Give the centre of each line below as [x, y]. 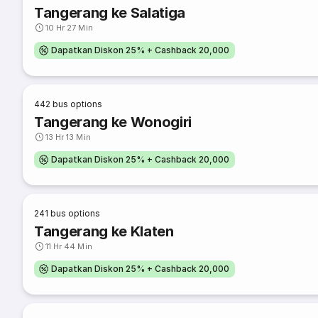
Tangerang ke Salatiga [110, 13]
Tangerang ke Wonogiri [113, 122]
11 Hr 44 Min [69, 246]
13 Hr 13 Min [68, 137]
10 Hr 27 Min [69, 28]
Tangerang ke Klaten [104, 231]
